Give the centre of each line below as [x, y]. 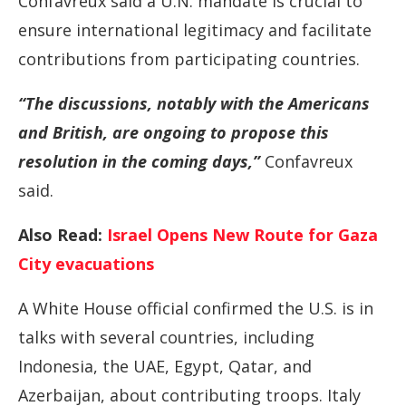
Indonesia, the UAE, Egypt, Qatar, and [165, 366]
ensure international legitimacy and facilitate [195, 30]
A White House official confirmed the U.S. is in [196, 308]
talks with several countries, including [166, 337]
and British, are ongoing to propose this [174, 132]
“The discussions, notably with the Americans [194, 103]
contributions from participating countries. [189, 59]
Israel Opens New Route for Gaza [242, 235]
